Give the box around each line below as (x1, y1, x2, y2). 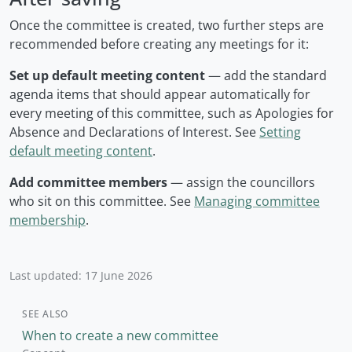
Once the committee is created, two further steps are (9, 16, 324, 35)
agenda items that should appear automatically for (9, 86, 310, 104)
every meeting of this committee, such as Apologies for (9, 104, 334, 123)
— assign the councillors (167, 174, 315, 192)
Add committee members (9, 174, 167, 192)
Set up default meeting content (9, 67, 205, 85)
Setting (259, 123, 301, 141)
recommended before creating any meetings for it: (9, 35, 309, 53)
